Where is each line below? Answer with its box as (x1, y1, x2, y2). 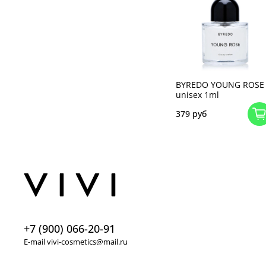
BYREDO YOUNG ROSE (176, 78, 264, 90)
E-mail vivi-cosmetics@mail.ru (24, 236, 128, 247)
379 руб (176, 108, 207, 120)
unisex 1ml (176, 88, 219, 100)
